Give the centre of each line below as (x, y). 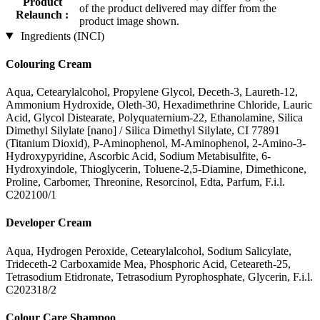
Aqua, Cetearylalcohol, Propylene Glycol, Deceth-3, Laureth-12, (152, 92)
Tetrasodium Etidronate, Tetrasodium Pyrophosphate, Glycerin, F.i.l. (159, 276)
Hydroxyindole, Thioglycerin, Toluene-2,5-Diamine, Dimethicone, (156, 169)
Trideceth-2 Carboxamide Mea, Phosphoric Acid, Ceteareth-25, (148, 264)
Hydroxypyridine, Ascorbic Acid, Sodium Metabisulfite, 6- (138, 156)
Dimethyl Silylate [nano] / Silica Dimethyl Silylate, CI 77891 (143, 131)
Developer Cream (49, 223)
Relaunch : (42, 14)
